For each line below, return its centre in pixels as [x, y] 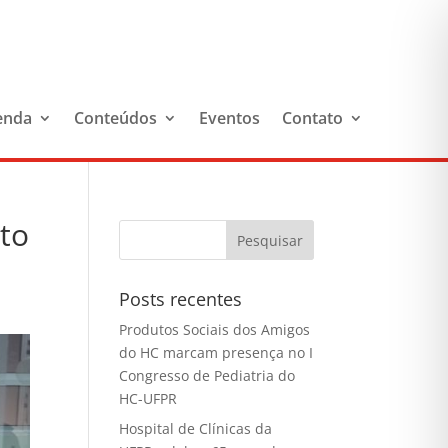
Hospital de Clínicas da [196, 428]
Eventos [229, 117]
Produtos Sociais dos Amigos [215, 329]
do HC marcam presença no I [216, 352]
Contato [312, 117]
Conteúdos [115, 117]
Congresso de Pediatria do [207, 375]
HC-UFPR [148, 398]
